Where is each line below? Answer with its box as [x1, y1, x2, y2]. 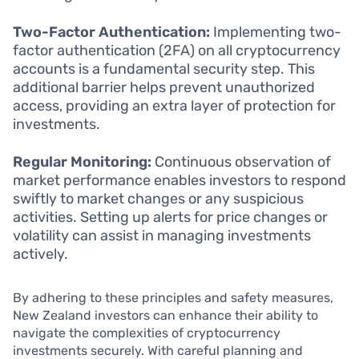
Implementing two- [210, 22, 341, 41]
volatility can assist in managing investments [13, 226, 311, 244]
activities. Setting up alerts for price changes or [13, 208, 328, 226]
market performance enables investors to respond [13, 171, 346, 189]
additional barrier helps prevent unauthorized [13, 78, 315, 96]
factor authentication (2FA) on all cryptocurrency [13, 41, 341, 59]
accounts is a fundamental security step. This [13, 59, 315, 78]
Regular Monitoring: [13, 152, 151, 171]
